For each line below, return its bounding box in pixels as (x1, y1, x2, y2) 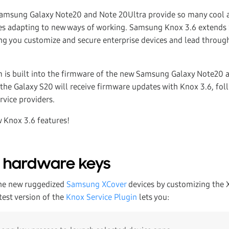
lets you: (137, 192, 169, 202)
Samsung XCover (66, 179, 126, 189)
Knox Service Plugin (66, 192, 137, 202)
